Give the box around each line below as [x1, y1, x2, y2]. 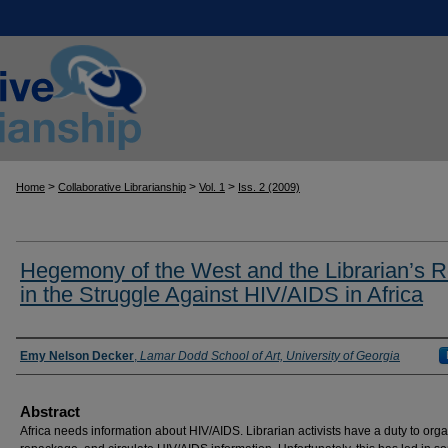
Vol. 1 [199, 181, 225, 193]
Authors [16, 345, 85, 367]
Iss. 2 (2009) [238, 181, 300, 193]
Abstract [20, 403, 80, 420]
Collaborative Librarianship [58, 181, 186, 193]
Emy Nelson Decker [20, 349, 134, 363]
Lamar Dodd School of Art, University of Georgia [140, 349, 400, 363]
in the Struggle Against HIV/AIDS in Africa [20, 282, 423, 307]
